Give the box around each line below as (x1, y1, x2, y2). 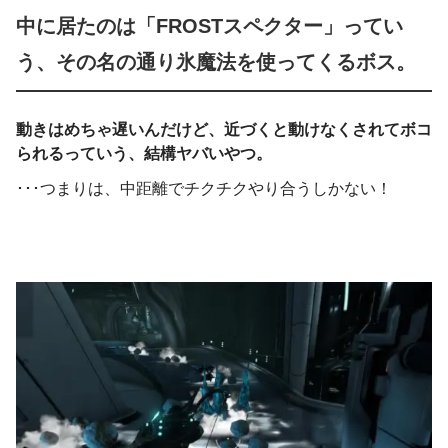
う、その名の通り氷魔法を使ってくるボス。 (16, 50, 416, 73)
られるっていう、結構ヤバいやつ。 (16, 145, 272, 163)
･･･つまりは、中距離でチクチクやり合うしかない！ (16, 180, 392, 198)
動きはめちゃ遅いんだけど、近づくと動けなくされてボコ (16, 121, 432, 139)
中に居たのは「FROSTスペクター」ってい (16, 14, 403, 37)
